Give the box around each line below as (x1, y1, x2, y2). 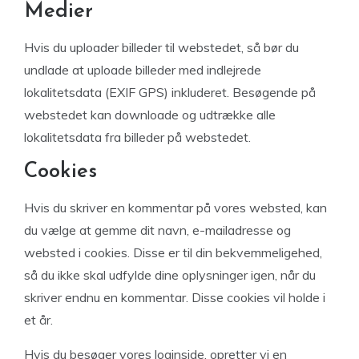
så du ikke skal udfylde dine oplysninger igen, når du (24, 267, 316, 283)
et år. (24, 312, 53, 328)
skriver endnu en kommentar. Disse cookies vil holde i (24, 289, 325, 305)
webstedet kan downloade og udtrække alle (24, 107, 276, 123)
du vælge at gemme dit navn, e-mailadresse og (24, 222, 291, 238)
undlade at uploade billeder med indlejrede (24, 62, 261, 78)
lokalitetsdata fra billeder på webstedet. (24, 129, 251, 145)
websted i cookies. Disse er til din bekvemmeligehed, (24, 244, 322, 260)
